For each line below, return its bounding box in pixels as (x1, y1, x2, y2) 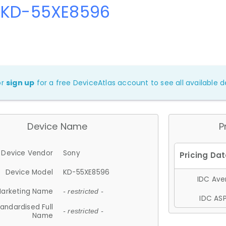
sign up (6, 77, 35, 88)
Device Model (5, 167, 53, 177)
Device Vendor (1, 148, 53, 158)
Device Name (27, 120, 88, 133)
